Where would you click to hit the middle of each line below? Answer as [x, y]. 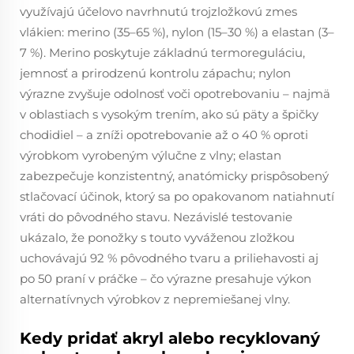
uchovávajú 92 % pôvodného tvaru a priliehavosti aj [169, 258]
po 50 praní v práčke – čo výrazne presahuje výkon [166, 279]
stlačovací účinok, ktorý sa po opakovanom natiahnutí [177, 196]
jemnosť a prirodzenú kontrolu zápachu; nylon [155, 73]
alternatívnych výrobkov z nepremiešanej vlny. [155, 299]
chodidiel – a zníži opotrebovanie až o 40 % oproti [164, 135]
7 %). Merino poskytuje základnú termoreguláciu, [162, 53]
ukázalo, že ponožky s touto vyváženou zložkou [157, 237]
